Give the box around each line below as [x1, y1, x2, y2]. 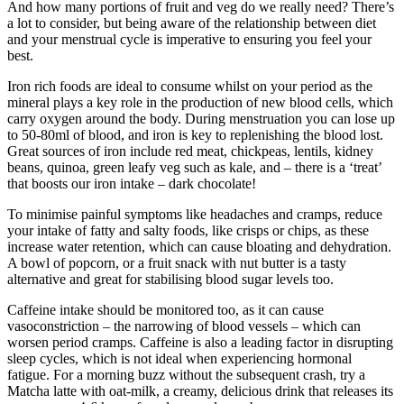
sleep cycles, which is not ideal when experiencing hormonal [7, 350, 352, 366]
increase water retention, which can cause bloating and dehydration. [7, 238, 391, 254]
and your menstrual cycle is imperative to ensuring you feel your [7, 31, 372, 47]
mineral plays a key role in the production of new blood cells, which [7, 94, 393, 110]
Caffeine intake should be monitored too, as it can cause [7, 301, 324, 317]
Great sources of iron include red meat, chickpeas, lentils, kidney [7, 142, 373, 159]
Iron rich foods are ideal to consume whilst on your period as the [7, 78, 372, 94]
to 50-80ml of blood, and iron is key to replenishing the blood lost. [7, 126, 383, 142]
